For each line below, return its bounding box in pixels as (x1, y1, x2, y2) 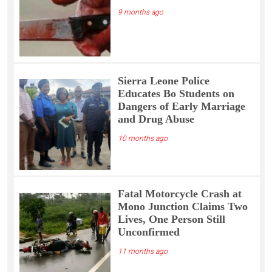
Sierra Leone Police (117, 74, 209, 87)
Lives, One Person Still (117, 213, 225, 226)
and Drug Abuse (117, 112, 194, 125)
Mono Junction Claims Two (117, 200, 248, 213)
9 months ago (117, 7, 163, 16)
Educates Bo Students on (117, 87, 234, 100)
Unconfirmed (117, 226, 180, 239)
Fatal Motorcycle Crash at (117, 188, 242, 200)
